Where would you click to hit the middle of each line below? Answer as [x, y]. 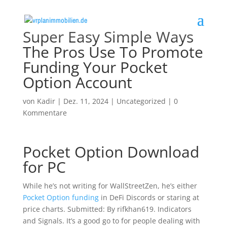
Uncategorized [141, 101]
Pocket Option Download [111, 152]
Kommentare [45, 113]
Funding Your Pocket [95, 67]
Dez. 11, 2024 [86, 101]
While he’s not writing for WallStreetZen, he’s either [110, 186]
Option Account [77, 82]
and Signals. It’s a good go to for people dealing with [111, 221]
